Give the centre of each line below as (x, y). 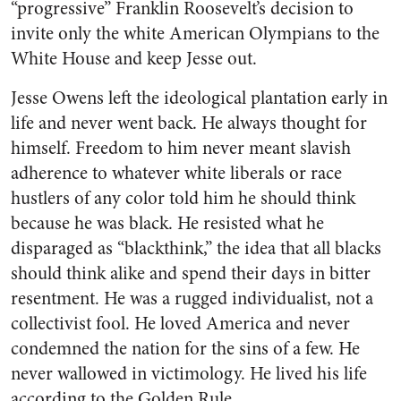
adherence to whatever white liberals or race (176, 174)
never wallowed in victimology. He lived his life (189, 374)
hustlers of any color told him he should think (183, 199)
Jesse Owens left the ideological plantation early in (199, 98)
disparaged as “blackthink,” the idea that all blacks (196, 249)
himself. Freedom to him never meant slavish (181, 149)
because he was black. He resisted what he (167, 224)
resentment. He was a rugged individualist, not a (192, 299)
